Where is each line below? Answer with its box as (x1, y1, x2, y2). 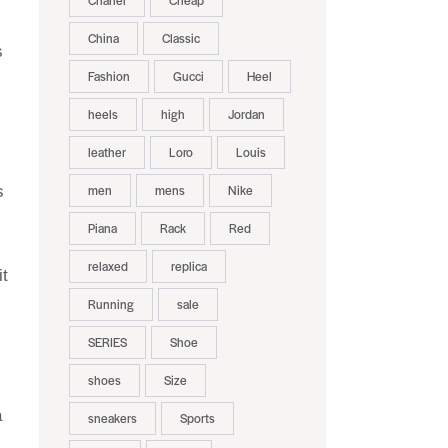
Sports (179, 409, 215, 428)
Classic (161, 29, 200, 48)
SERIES (87, 333, 127, 352)
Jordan (227, 105, 265, 124)
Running (87, 295, 134, 314)
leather (87, 143, 126, 162)
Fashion (87, 67, 130, 86)
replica (170, 257, 207, 276)
